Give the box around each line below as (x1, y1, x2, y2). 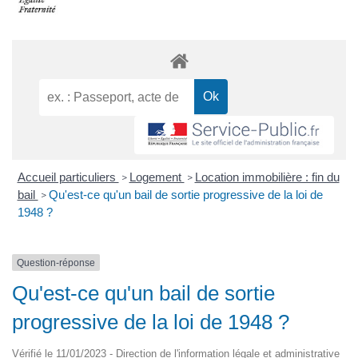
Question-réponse (17, 257, 95, 268)
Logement (129, 169, 185, 184)
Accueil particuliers (17, 169, 119, 184)
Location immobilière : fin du (194, 169, 340, 184)
